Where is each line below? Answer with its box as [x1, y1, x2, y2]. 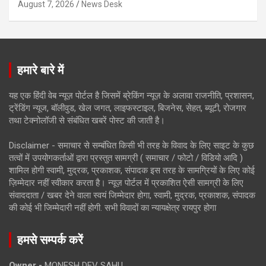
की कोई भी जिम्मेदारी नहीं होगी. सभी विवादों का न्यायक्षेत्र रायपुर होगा [9, 202, 216, 213]
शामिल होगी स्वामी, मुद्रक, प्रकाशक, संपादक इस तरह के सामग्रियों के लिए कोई [9, 164, 255, 176]
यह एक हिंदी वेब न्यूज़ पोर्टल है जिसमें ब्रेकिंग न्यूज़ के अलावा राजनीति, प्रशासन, [9, 90, 254, 101]
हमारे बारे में [17, 62, 64, 77]
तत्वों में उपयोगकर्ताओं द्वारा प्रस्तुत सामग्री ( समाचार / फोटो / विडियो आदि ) [9, 152, 243, 163]
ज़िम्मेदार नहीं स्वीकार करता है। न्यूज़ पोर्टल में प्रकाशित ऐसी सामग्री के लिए [9, 177, 243, 188]
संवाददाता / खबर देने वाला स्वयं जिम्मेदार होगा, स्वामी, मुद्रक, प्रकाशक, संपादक [9, 189, 255, 201]
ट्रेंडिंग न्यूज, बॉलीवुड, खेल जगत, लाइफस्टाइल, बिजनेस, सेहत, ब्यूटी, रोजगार [9, 102, 246, 113]
